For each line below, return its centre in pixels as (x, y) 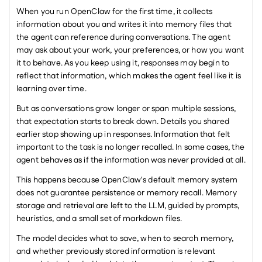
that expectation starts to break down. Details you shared (123, 122)
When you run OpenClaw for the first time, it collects (115, 12)
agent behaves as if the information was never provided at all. (131, 160)
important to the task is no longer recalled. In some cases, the (130, 147)
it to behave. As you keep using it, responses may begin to (123, 63)
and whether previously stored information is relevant (116, 251)
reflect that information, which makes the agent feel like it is (129, 76)
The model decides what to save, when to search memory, (125, 239)
